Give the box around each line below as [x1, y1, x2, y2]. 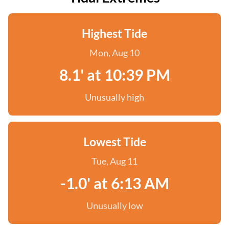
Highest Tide [82, 26, 147, 40]
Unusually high [85, 91, 144, 103]
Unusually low [86, 200, 143, 211]
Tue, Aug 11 [91, 155, 138, 167]
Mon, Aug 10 [89, 47, 140, 58]
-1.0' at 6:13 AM [60, 174, 169, 192]
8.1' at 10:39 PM [59, 65, 170, 84]
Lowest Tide [83, 134, 146, 149]
